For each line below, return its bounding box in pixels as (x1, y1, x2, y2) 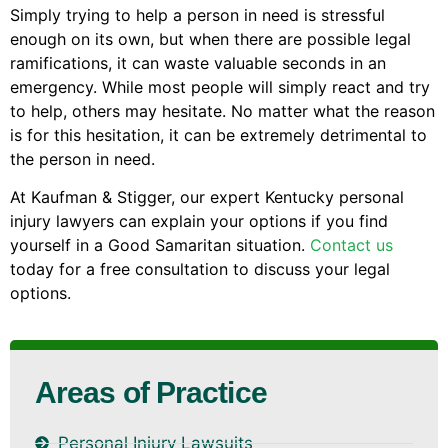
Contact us (310, 235, 393, 256)
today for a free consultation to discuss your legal (10, 259, 390, 280)
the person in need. (10, 148, 155, 169)
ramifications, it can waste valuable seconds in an (10, 52, 386, 73)
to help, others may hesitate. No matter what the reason (10, 100, 435, 121)
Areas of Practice (35, 375, 267, 409)
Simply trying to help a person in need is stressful (10, 4, 385, 25)
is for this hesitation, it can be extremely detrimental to (10, 124, 427, 145)
